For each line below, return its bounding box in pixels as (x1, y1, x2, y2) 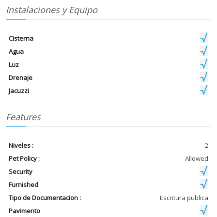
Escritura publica (159, 193, 208, 202)
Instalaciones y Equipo (5, 4, 97, 16)
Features (5, 111, 41, 123)
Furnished (9, 180, 39, 189)
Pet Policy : (9, 154, 40, 163)
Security (9, 167, 33, 176)
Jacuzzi (9, 86, 30, 95)
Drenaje (9, 73, 33, 82)
